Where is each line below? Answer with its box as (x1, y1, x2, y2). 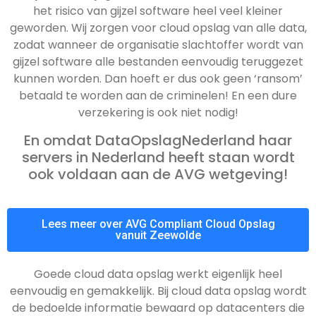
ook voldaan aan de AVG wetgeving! (28, 164, 288, 184)
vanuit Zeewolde (115, 228, 201, 242)
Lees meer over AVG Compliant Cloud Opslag (41, 217, 275, 231)
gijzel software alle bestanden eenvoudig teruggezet (13, 54, 303, 71)
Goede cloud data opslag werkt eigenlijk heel (34, 265, 282, 282)
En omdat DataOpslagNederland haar (24, 130, 292, 150)
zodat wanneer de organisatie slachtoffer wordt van (13, 37, 303, 54)
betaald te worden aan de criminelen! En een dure (19, 87, 297, 104)
